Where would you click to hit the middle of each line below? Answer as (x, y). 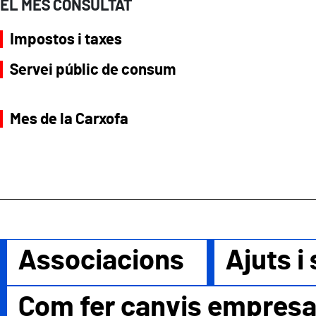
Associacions (101, 261)
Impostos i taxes (66, 39)
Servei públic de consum (93, 69)
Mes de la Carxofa (69, 119)
